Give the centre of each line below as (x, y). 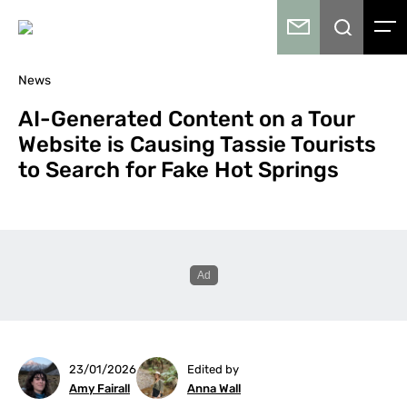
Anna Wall (214, 388)
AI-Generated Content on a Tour (186, 119)
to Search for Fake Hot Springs (179, 170)
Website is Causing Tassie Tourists (197, 144)
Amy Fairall (99, 388)
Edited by (213, 369)
